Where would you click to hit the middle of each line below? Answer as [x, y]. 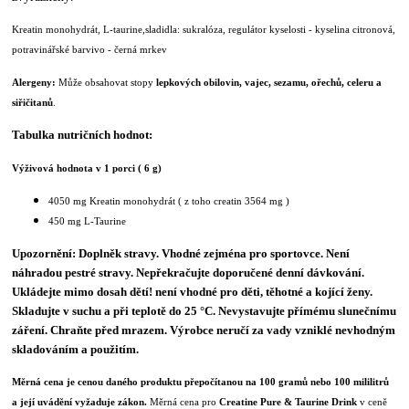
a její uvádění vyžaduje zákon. [81, 401]
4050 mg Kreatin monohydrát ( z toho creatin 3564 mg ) [169, 200]
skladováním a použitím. [76, 349]
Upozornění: [46, 253]
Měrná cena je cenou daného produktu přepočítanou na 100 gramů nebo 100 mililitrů [201, 381]
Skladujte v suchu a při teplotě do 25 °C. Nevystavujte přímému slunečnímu [204, 310]
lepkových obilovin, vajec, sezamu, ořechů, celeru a [269, 82]
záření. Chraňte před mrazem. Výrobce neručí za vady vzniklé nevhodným [204, 330]
